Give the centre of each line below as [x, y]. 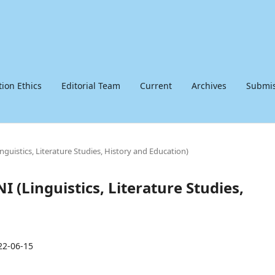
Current [156, 85]
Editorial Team [91, 85]
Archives [209, 85]
